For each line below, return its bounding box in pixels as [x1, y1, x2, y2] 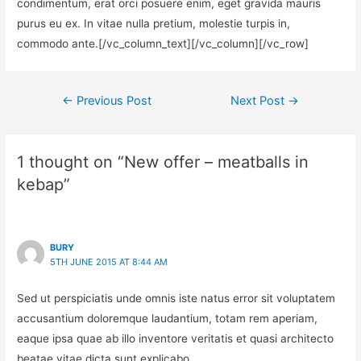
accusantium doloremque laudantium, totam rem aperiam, [17, 311, 318, 325]
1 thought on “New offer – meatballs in [17, 152, 309, 172]
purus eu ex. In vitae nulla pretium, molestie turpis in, [17, 17, 291, 31]
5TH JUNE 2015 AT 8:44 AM [50, 256, 168, 268]
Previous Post [73, 93, 151, 109]
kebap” [17, 175, 71, 195]
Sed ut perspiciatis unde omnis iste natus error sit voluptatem [17, 291, 336, 305]
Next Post [230, 93, 288, 109]
